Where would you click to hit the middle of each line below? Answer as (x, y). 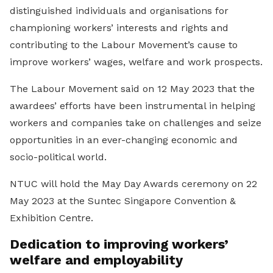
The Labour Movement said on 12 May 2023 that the (132, 88)
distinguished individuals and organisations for (119, 10)
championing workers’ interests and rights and (119, 27)
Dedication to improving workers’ (119, 244)
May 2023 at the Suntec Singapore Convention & (123, 200)
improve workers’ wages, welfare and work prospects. (136, 62)
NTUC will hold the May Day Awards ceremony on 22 (133, 183)
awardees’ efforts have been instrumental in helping (133, 105)
